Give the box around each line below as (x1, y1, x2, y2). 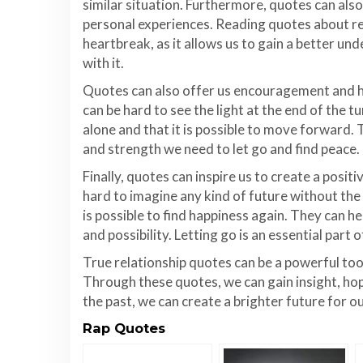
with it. (83, 54, 124, 71)
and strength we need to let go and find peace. (83, 140, 360, 157)
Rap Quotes (83, 320, 165, 336)
